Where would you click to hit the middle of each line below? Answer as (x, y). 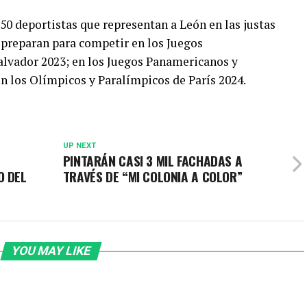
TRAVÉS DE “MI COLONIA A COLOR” (152, 177)
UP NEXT (79, 146)
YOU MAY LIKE (51, 251)
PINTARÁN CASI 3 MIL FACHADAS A (152, 161)
